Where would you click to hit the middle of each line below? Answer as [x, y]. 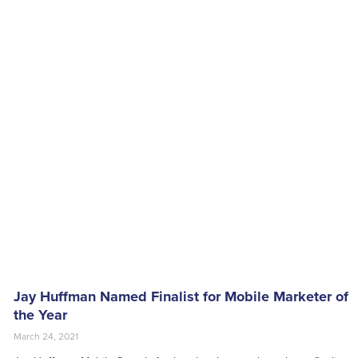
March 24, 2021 [46, 337]
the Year [40, 315]
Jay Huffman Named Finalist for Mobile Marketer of [181, 297]
